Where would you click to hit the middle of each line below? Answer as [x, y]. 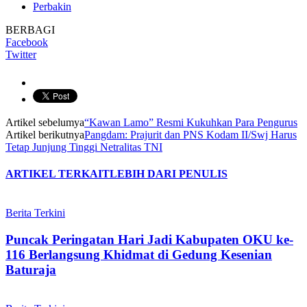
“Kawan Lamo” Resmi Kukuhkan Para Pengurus [191, 122]
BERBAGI [30, 29]
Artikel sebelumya [45, 122]
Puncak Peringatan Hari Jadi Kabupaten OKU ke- [149, 240]
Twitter [21, 54]
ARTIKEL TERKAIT [58, 174]
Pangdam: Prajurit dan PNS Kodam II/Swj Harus [191, 134]
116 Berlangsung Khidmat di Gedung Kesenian [139, 255]
